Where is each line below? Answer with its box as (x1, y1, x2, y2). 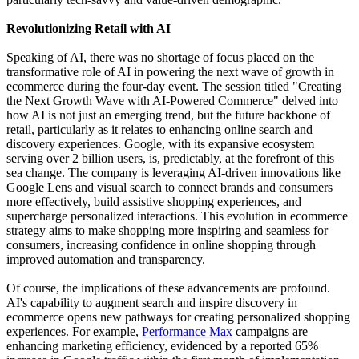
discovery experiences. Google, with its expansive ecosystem (6, 137, 314, 151)
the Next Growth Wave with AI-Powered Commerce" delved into (6, 94, 338, 108)
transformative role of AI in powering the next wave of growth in (6, 65, 334, 79)
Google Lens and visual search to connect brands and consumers (6, 180, 333, 195)
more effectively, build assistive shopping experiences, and (6, 195, 301, 209)
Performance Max (142, 325, 232, 339)
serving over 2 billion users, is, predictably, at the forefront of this (6, 151, 334, 166)
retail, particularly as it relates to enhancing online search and (6, 123, 313, 137)
